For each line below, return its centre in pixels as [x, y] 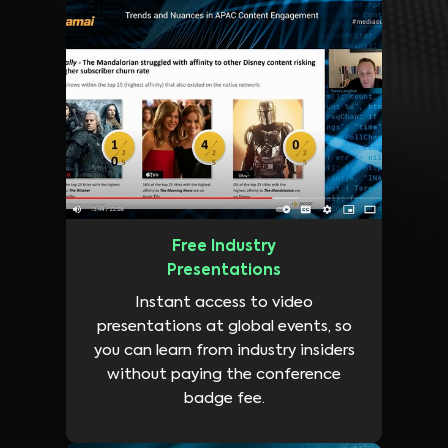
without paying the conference [224, 375]
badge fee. [224, 399]
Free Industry [224, 247]
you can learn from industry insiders [224, 351]
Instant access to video [224, 303]
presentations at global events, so [224, 327]
